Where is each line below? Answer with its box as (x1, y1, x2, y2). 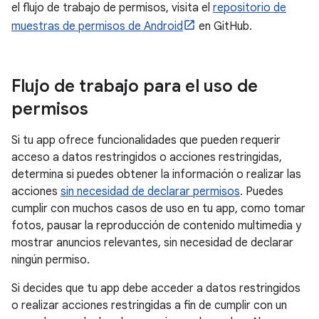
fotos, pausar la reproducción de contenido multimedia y (11, 219, 301, 233)
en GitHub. (196, 19, 252, 33)
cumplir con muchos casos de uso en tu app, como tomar (11, 202, 305, 216)
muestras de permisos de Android (11, 19, 183, 33)
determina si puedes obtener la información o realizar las (11, 167, 301, 182)
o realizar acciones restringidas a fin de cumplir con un (11, 298, 287, 313)
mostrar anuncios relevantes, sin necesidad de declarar (11, 236, 293, 250)
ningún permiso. (11, 253, 90, 267)
